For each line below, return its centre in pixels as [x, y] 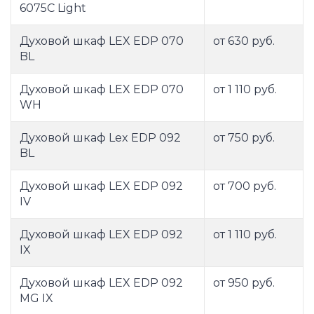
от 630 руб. [244, 41]
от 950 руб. [244, 283]
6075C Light [53, 8]
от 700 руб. [245, 186]
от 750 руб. [244, 138]
